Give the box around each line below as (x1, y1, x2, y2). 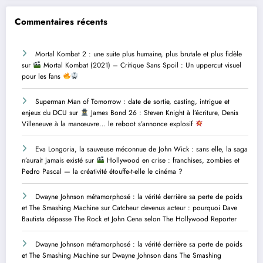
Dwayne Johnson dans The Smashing (112, 250, 221, 261)
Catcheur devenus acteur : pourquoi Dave (112, 203, 237, 214)
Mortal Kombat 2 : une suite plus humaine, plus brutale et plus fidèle (35, 49, 242, 60)
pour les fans (22, 71, 63, 82)
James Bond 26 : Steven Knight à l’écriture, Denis (88, 107, 238, 119)
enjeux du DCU (22, 107, 67, 119)
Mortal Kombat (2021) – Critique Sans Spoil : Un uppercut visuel (41, 60, 241, 71)
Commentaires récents (15, 15, 107, 28)
